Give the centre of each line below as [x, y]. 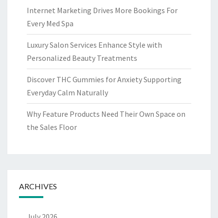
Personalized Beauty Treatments [82, 58]
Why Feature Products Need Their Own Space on [106, 114]
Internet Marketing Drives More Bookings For [102, 10]
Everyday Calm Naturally [67, 93]
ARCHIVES [38, 186]
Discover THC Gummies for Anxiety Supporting [104, 80]
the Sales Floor [52, 127]
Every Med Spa [50, 24]
